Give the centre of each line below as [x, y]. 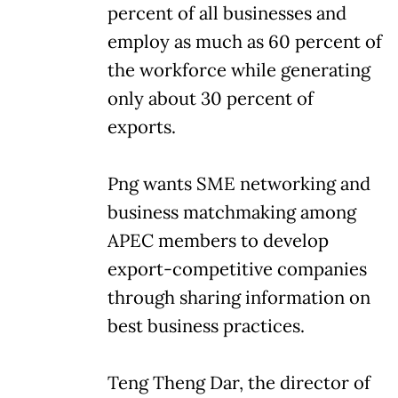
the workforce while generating [239, 70]
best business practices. [206, 326]
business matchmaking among [232, 212]
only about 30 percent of [211, 98]
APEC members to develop [218, 240]
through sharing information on [239, 297]
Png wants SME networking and [239, 183]
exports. [142, 127]
